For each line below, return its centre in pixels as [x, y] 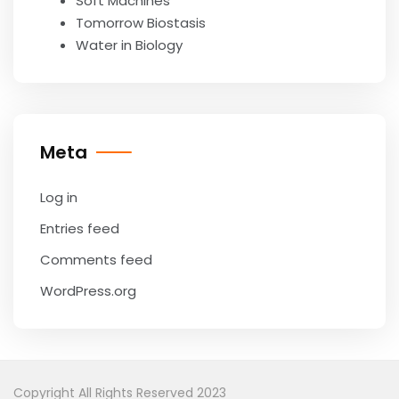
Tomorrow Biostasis [141, 23]
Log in [59, 197]
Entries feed [80, 228]
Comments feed [96, 260]
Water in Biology [129, 45]
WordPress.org [88, 291]
